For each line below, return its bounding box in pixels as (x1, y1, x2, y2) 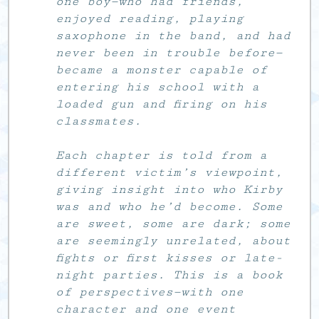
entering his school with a (56, 79, 260, 94)
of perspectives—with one (56, 284, 244, 299)
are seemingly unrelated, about (56, 233, 291, 248)
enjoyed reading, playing (56, 11, 244, 26)
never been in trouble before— (56, 45, 283, 60)
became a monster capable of (56, 62, 268, 77)
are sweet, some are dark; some (56, 216, 291, 231)
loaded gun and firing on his (56, 96, 268, 111)
